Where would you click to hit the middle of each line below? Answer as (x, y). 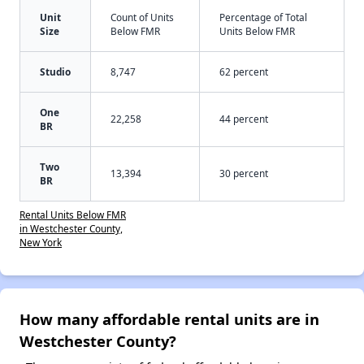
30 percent (244, 173)
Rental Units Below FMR (73, 214)
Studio (55, 71)
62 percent (244, 71)
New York (41, 242)
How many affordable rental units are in (169, 318)
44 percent (244, 118)
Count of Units (142, 17)
